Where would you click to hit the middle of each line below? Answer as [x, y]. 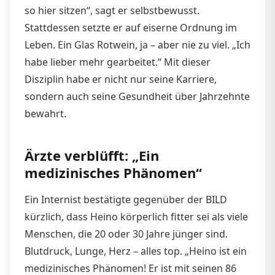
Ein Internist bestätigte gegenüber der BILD [126, 199]
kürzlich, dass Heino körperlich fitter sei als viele [136, 216]
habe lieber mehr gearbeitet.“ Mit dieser [118, 62]
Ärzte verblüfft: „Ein [92, 155]
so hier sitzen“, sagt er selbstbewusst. [112, 10]
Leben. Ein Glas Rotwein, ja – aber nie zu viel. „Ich [137, 45]
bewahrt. [45, 113]
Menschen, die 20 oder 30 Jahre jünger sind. [126, 234]
